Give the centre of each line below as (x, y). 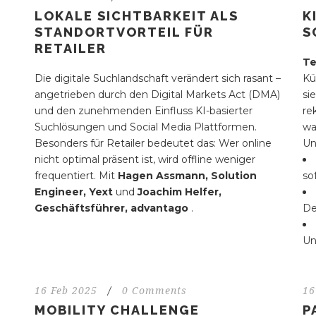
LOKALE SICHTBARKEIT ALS (136, 16)
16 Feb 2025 (66, 291)
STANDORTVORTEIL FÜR (124, 32)
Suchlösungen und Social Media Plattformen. (145, 127)
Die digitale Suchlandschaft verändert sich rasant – (157, 79)
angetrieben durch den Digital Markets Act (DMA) (157, 95)
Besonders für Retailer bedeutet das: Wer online (153, 144)
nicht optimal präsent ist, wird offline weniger (145, 160)
